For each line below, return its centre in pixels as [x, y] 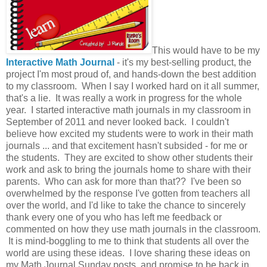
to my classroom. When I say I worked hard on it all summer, [133, 86]
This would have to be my [206, 50]
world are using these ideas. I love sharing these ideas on [128, 253]
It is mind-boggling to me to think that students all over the [128, 241]
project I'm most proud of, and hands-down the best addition [131, 74]
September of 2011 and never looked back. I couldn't [117, 122]
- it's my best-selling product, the [183, 62]
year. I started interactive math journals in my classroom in [128, 110]
